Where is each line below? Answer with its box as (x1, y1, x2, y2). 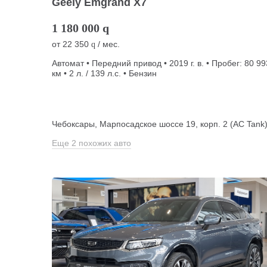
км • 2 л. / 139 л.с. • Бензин (52, 69, 157, 78)
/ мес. (95, 39, 120, 49)
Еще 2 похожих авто (52, 138, 131, 148)
